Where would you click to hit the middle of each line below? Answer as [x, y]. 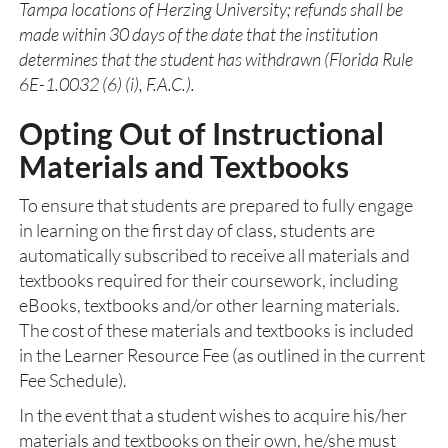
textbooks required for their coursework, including [208, 280]
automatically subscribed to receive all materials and [214, 255]
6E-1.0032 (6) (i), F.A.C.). [107, 84]
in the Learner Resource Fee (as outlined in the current [222, 355]
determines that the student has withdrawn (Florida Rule [216, 59]
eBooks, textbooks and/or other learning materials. [209, 305]
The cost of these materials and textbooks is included [216, 330]
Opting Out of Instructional [201, 133]
